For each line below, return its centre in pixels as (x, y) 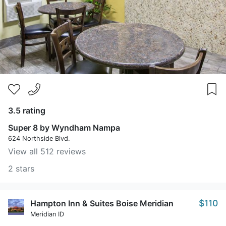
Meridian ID (47, 214)
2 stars (21, 168)
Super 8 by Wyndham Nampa (64, 128)
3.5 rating (27, 110)
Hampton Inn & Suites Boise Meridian (102, 203)
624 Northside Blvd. (39, 138)
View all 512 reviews (47, 151)
